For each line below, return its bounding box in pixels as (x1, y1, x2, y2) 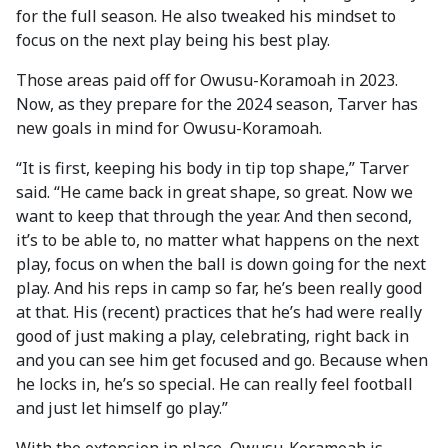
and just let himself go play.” (16, 397, 228, 419)
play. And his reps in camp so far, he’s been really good (16, 277, 422, 299)
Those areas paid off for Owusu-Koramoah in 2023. (16, 69, 398, 91)
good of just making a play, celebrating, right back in (16, 325, 409, 347)
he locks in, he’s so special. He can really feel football (16, 373, 413, 395)
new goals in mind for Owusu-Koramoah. (16, 117, 322, 139)
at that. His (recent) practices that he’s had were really (16, 301, 422, 323)
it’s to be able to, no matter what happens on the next (16, 229, 419, 251)
